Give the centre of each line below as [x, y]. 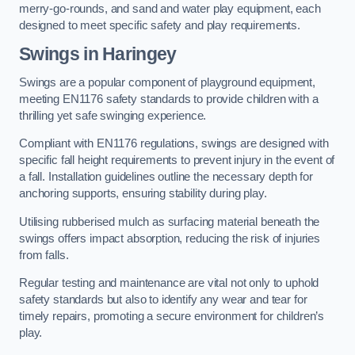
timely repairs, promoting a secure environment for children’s [172, 317]
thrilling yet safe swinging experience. [113, 115]
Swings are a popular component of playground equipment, [168, 82]
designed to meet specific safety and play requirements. [160, 25]
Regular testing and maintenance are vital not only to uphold [169, 283]
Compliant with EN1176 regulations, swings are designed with [174, 144]
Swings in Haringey [98, 54]
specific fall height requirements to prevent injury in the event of [177, 160]
